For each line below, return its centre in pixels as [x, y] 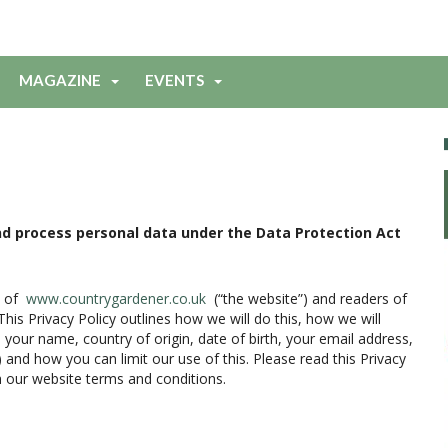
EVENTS [174, 79]
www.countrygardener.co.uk [116, 298]
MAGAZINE [60, 79]
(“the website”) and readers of [306, 298]
